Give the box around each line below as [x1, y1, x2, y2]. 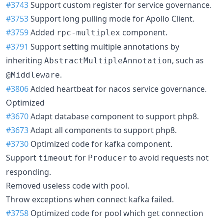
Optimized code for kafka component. [28, 138, 172, 149]
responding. [6, 166, 51, 177]
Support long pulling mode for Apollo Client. [28, 13, 194, 24]
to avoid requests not [127, 152, 209, 163]
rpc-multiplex [56, 27, 120, 37]
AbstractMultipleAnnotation [44, 55, 172, 65]
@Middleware [6, 70, 60, 80]
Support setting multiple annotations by [28, 41, 179, 52]
